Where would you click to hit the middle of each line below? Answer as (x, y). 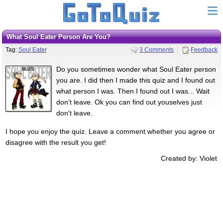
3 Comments (157, 50)
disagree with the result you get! (56, 142)
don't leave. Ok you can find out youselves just (129, 102)
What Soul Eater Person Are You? (61, 37)
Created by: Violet (189, 158)
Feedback (204, 50)
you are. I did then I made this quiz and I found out (135, 80)
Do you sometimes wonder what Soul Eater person (136, 69)
